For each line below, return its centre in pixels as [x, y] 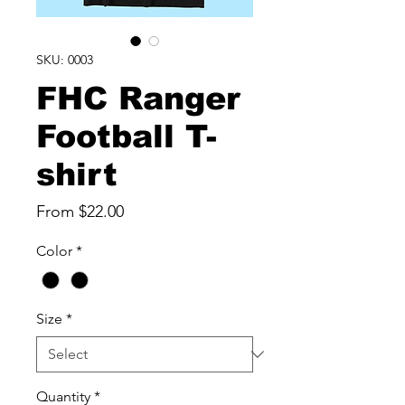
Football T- [127, 137]
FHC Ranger [138, 99]
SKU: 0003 [65, 60]
